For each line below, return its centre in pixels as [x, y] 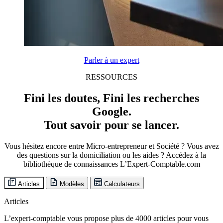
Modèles [72, 184]
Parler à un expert [111, 60]
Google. [111, 112]
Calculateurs [122, 184]
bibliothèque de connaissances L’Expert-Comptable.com [111, 164]
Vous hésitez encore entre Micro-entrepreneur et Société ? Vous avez [111, 146]
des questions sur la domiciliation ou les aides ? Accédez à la [111, 155]
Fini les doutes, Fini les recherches [111, 98]
